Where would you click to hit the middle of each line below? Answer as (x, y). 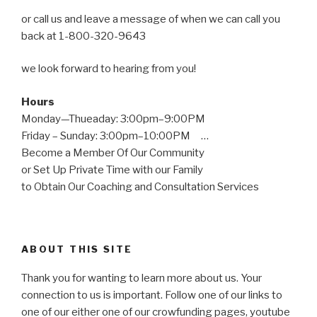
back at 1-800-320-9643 (83, 36)
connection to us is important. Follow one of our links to (152, 295)
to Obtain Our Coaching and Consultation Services (140, 186)
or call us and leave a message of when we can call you (151, 19)
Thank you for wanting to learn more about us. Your (142, 278)
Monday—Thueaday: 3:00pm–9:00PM (113, 119)
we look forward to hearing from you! (109, 69)
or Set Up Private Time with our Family (112, 169)
